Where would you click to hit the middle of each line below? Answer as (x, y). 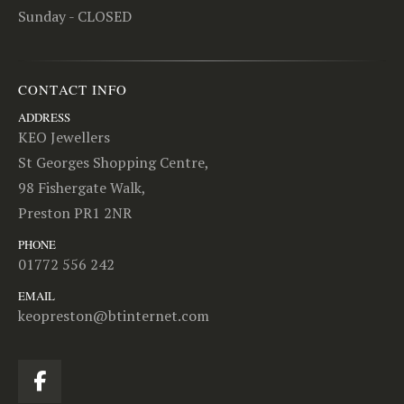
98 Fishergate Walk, (82, 187)
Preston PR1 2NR (75, 212)
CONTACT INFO (73, 89)
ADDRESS (45, 117)
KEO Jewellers (64, 137)
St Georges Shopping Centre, (114, 162)
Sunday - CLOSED (75, 16)
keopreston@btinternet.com (114, 315)
